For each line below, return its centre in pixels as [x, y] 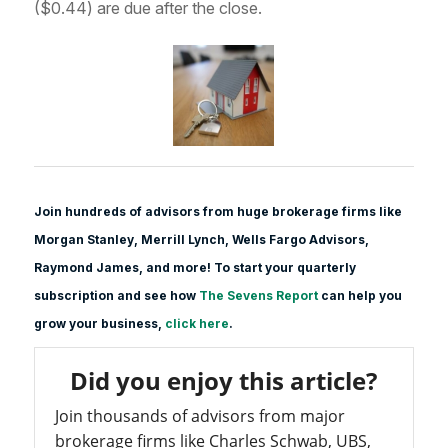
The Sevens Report [258, 295]
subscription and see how [116, 295]
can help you [359, 295]
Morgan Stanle [80, 239]
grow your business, [99, 323]
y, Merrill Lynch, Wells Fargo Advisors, [247, 239]
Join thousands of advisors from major [199, 415]
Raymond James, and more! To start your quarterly [194, 267]
